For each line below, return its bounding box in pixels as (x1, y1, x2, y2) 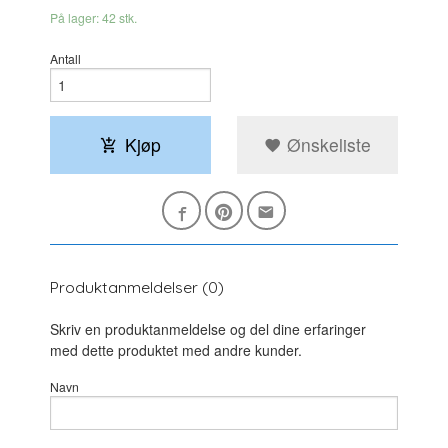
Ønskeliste (281, 132, 371, 158)
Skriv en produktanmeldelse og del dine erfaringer (50, 318, 367, 339)
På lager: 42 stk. (50, 8, 138, 26)
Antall (50, 50, 82, 68)
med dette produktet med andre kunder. (50, 339, 303, 360)
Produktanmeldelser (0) (50, 276, 225, 297)
